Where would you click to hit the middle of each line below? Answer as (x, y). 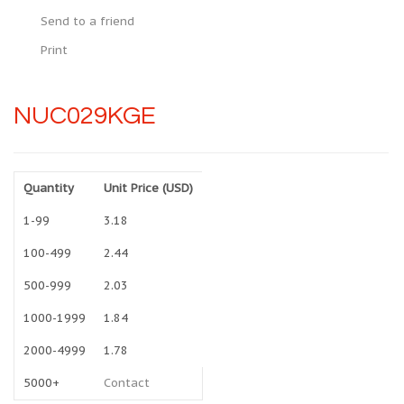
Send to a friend (87, 21)
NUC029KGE (85, 116)
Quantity (49, 188)
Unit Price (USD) (148, 188)
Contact (127, 383)
